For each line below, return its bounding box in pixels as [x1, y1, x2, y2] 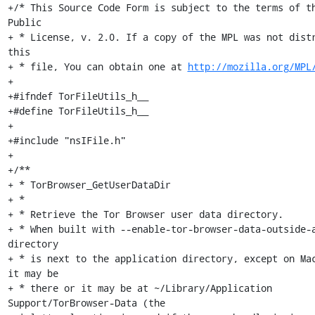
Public [7, 15, 41, 29]
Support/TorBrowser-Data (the [7, 296, 165, 309]
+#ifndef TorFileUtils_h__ [7, 89, 148, 103]
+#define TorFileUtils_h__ [7, 104, 148, 117]
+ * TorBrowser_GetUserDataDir [7, 178, 171, 191]
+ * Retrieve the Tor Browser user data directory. [7, 207, 283, 221]
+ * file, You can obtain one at [7, 60, 188, 73]
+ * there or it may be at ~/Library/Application [7, 281, 272, 295]
